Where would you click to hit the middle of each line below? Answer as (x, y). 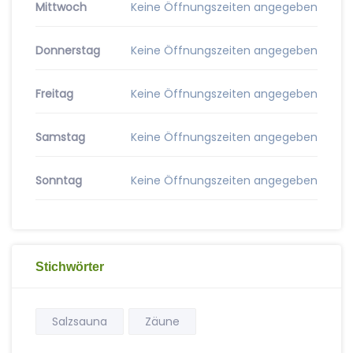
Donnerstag (68, 50)
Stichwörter (70, 266)
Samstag (60, 137)
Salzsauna (80, 321)
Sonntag (59, 180)
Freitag (54, 94)
